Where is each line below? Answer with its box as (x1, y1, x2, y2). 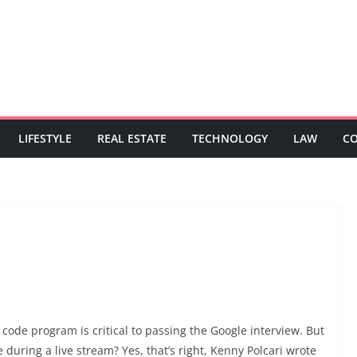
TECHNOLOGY (192, 130, 268, 146)
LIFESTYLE (18, 130, 72, 146)
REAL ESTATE (97, 130, 167, 146)
